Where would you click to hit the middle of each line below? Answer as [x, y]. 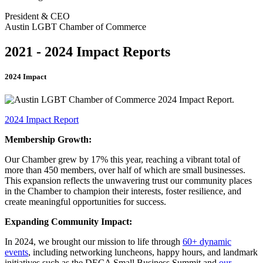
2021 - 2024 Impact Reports [87, 51]
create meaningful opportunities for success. [85, 202]
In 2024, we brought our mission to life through [94, 242]
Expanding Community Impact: [68, 222]
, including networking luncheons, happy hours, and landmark [143, 252]
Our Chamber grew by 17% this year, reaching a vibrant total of [122, 160]
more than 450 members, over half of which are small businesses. [125, 170]
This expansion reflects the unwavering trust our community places [128, 181]
